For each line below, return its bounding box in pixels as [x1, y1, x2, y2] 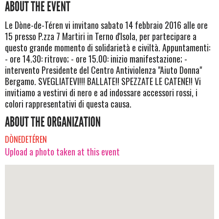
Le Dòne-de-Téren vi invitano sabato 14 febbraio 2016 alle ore [5, 19, 208, 32]
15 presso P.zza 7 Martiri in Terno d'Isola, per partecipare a [5, 30, 197, 43]
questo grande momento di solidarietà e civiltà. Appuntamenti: [5, 41, 210, 54]
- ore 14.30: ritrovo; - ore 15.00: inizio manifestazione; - [5, 52, 187, 66]
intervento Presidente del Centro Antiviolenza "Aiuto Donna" [5, 64, 202, 77]
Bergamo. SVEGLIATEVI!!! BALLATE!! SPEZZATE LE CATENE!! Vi [5, 75, 201, 88]
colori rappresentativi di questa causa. [5, 97, 131, 110]
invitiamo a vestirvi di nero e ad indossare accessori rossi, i [5, 86, 197, 99]
